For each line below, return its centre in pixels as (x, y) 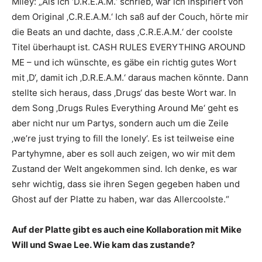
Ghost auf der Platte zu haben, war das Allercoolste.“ (120, 199)
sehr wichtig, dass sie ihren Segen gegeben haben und (126, 184)
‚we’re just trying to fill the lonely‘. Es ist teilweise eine (123, 138)
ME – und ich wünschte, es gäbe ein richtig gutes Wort (124, 62)
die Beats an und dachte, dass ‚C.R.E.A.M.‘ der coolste (122, 32)
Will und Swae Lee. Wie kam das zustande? (103, 244)
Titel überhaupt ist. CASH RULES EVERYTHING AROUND (129, 47)
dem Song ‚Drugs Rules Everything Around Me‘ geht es (125, 108)
